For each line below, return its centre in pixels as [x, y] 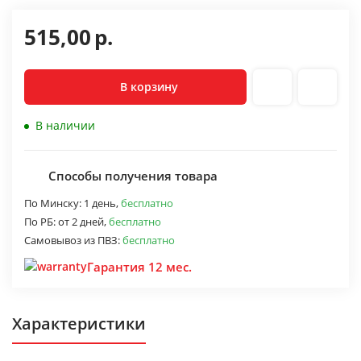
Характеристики [79, 324]
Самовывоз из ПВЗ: [73, 240]
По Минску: [54, 203]
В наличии [65, 125]
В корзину [149, 87]
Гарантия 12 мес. [139, 267]
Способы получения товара [133, 176]
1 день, [102, 203]
